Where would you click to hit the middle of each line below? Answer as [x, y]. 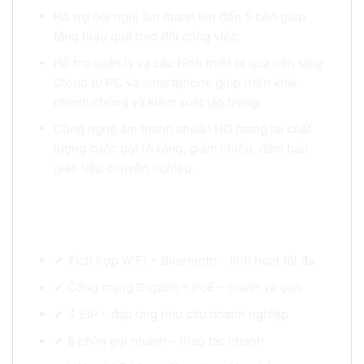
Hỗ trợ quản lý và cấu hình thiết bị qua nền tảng [188, 63]
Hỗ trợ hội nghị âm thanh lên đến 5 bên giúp [179, 16]
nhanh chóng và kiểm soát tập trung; [157, 102]
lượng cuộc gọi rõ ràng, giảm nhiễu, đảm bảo [180, 148]
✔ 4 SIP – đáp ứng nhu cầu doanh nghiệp [171, 314]
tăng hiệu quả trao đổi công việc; [147, 36]
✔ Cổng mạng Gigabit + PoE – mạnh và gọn [177, 288]
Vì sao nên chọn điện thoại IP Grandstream [162, 216]
